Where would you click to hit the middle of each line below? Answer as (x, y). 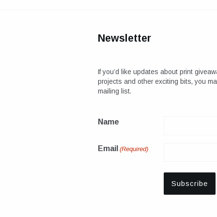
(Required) (134, 149)
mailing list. (115, 91)
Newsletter (124, 39)
